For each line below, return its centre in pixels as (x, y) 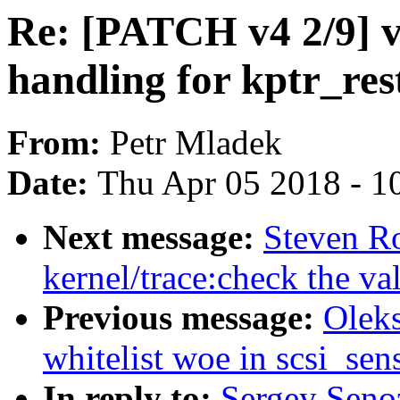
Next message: (153, 237)
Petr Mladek (196, 143)
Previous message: (183, 318)
